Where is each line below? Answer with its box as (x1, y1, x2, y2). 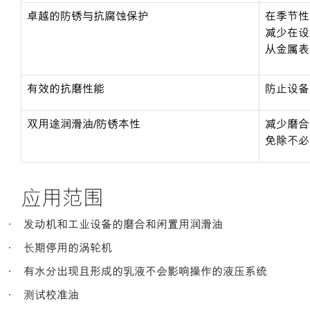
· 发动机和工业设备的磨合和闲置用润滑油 (4, 218, 223, 231)
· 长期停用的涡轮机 (4, 241, 112, 255)
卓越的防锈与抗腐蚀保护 (27, 10, 149, 23)
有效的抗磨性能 (27, 82, 104, 95)
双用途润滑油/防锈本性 (27, 118, 140, 131)
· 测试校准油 (4, 289, 79, 302)
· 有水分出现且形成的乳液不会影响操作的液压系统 (4, 265, 267, 278)
